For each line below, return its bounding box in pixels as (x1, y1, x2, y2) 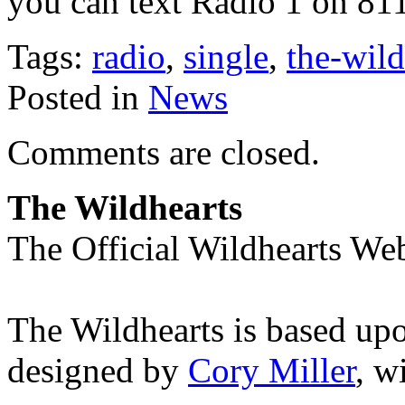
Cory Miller (188, 350, 355, 390)
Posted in (7, 77, 148, 117)
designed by (7, 350, 188, 390)
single (184, 36, 268, 76)
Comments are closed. (7, 132, 320, 172)
